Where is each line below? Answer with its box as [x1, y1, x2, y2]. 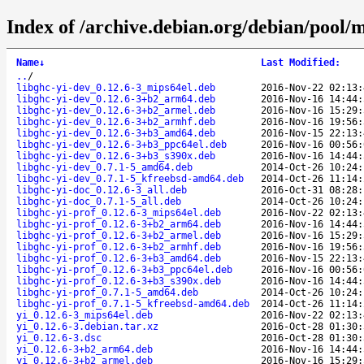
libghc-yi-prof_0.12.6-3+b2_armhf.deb [16, 240, 221, 253]
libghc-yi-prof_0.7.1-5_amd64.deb [16, 286, 198, 298]
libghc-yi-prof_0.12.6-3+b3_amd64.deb [16, 252, 221, 264]
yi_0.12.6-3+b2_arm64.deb [16, 343, 153, 355]
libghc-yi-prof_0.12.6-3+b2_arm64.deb [16, 218, 221, 230]
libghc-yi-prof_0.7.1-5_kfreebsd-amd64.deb [16, 297, 249, 310]
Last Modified [261, 56, 335, 68]
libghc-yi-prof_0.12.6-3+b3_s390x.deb [16, 275, 221, 287]
